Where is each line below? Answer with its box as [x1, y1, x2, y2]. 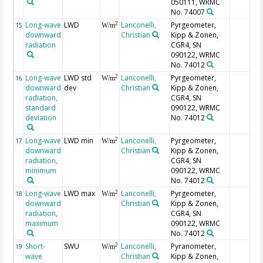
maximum [25, 218, 59, 229]
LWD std [64, 73, 92, 83]
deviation [25, 113, 57, 123]
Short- [25, 241, 46, 252]
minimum [25, 166, 57, 176]
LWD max [64, 188, 96, 199]
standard [25, 103, 56, 113]
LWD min [64, 136, 94, 146]
